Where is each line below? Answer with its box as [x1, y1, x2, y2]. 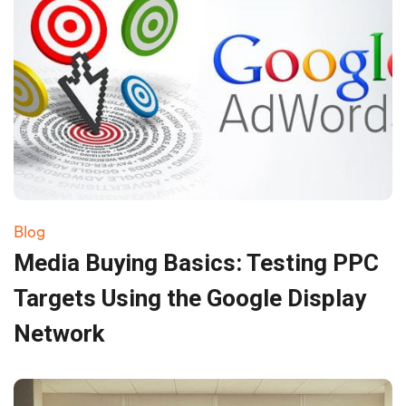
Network [14, 319, 104, 347]
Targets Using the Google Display [14, 284, 366, 312]
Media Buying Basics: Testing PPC [14, 248, 379, 276]
